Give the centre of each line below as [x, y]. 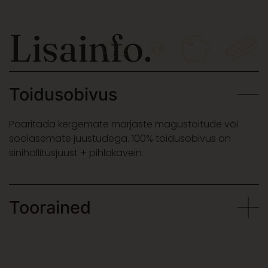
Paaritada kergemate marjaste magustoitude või [124, 124]
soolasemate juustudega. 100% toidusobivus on [120, 139]
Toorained [50, 208]
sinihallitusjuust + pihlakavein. [76, 153]
